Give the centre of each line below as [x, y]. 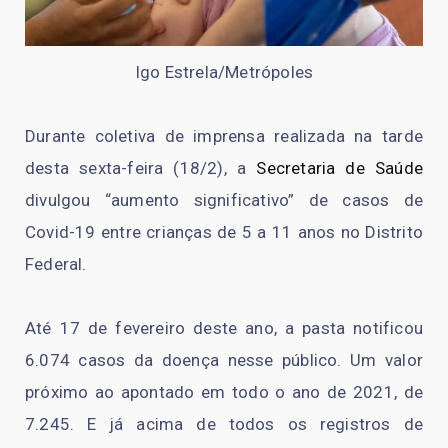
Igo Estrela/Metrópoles [224, 71]
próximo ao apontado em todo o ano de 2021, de [224, 391]
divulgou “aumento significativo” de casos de [224, 199]
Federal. [56, 263]
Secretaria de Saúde [339, 167]
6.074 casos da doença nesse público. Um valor [224, 359]
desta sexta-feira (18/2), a [141, 167]
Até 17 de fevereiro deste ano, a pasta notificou [224, 327]
